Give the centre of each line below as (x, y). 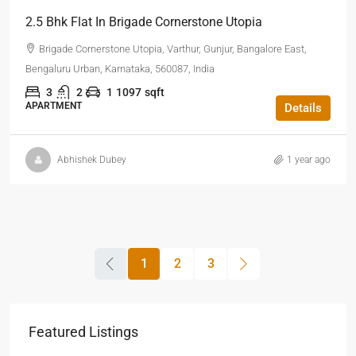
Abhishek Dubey (92, 159)
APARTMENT (54, 106)
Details (303, 108)
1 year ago (309, 159)
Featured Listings (83, 332)
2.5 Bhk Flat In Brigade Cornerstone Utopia (144, 22)
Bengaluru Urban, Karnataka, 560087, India (120, 69)
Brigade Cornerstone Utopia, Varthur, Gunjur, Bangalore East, (173, 49)
